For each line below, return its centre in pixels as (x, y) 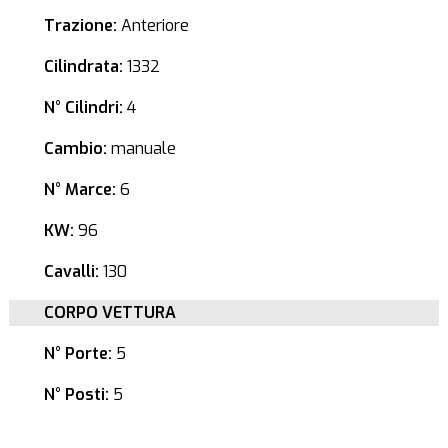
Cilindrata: (83, 66)
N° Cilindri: (83, 107)
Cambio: (75, 148)
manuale (141, 148)
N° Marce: (79, 189)
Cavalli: (71, 271)
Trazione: (80, 25)
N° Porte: (77, 353)
